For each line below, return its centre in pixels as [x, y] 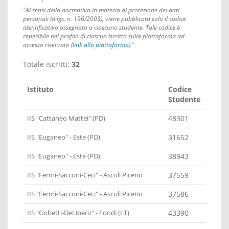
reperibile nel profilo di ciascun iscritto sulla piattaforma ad [104, 36]
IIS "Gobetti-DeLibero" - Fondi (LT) [78, 213]
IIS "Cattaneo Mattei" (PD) [66, 118]
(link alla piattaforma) [101, 45]
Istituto [40, 89]
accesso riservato [47, 45]
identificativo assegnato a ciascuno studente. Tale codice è [101, 28]
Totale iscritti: [47, 64]
